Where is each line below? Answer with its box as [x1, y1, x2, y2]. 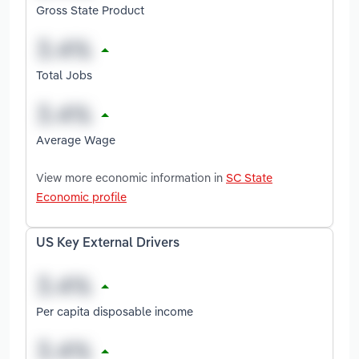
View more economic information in [36, 169, 226, 185]
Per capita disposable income [36, 303, 193, 319]
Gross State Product [36, 2, 144, 18]
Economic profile [36, 188, 127, 204]
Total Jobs [36, 67, 92, 83]
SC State [226, 169, 272, 185]
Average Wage [36, 131, 115, 147]
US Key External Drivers [36, 236, 179, 250]
